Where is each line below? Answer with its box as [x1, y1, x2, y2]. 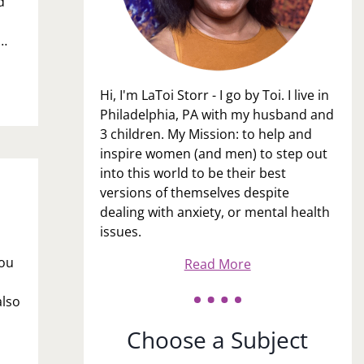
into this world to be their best [99, 163, 286, 182]
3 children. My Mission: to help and [99, 124, 312, 143]
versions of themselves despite [99, 183, 289, 201]
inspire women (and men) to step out [99, 144, 327, 162]
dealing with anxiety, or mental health [99, 202, 330, 221]
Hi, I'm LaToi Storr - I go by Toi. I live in [99, 85, 329, 104]
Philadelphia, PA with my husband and [99, 105, 334, 123]
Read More [184, 254, 251, 273]
